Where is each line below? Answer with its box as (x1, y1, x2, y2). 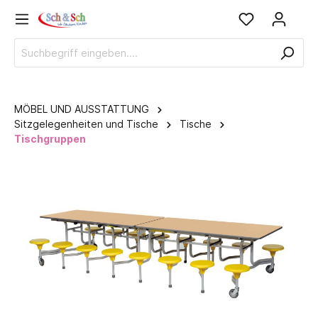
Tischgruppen (14, 133, 86, 145)
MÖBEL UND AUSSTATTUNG (14, 103, 149, 115)
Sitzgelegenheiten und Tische (14, 118, 158, 130)
